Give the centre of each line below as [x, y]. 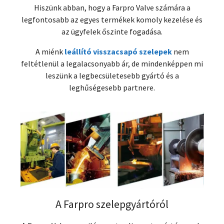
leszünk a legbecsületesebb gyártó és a [112, 75]
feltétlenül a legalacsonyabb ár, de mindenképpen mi [112, 63]
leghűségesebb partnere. [112, 87]
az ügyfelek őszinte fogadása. [112, 31]
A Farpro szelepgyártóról [112, 204]
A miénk [50, 51]
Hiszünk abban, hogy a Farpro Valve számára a [112, 7]
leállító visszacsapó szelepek [118, 51]
